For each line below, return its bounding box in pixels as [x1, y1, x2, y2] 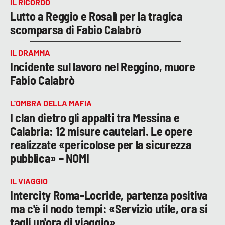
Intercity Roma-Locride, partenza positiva [10, 187, 208, 202]
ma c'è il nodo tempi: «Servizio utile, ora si [10, 201, 208, 216]
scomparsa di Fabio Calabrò [10, 22, 141, 37]
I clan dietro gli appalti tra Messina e [10, 109, 180, 125]
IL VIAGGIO [10, 176, 48, 186]
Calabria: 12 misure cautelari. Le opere [10, 123, 193, 138]
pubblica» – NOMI [10, 150, 89, 165]
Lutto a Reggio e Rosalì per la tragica [10, 8, 183, 23]
